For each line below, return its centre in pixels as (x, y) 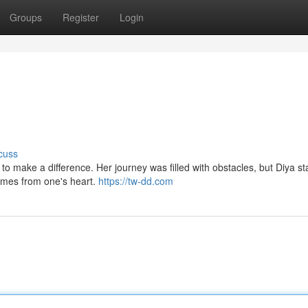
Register (81, 17)
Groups (26, 17)
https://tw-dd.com (136, 181)
